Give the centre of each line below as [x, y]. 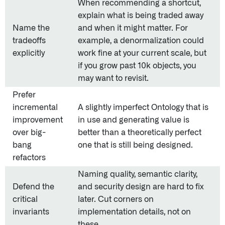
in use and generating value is [134, 120]
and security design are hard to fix [141, 187]
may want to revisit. [113, 78]
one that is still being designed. [135, 145]
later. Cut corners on [116, 199]
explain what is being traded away [141, 16]
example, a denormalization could [141, 41]
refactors [29, 158]
